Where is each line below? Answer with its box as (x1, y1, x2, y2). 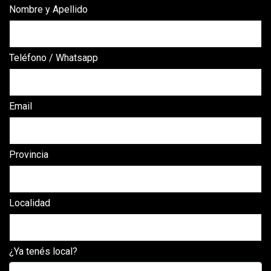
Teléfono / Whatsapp (9, 52, 98, 64)
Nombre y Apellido (9, 4, 88, 15)
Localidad (9, 197, 50, 209)
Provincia (9, 149, 48, 160)
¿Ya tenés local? (9, 246, 77, 257)
